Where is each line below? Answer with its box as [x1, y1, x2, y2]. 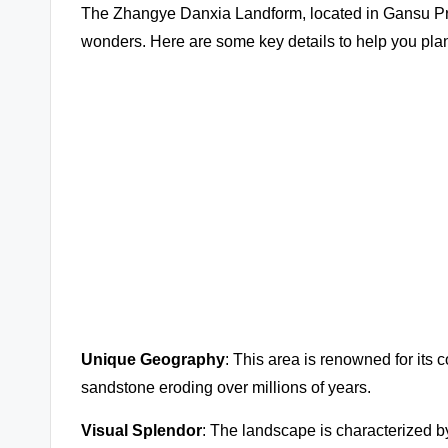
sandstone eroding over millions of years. [81, 378, 371, 396]
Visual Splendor [81, 421, 202, 439]
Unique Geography [81, 350, 225, 368]
